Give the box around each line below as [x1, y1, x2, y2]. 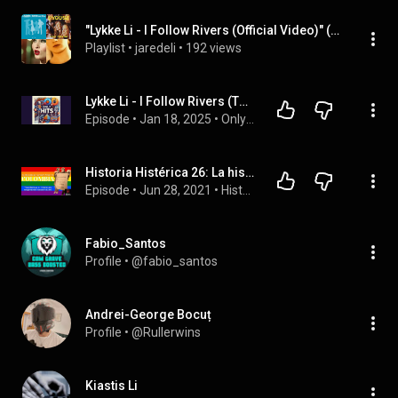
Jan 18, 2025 [139, 112, 211, 126]
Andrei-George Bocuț [85, 307, 211, 322]
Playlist [85, 41, 125, 55]
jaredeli [135, 41, 176, 55]
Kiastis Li [85, 378, 138, 393]
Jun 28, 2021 [139, 183, 211, 197]
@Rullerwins [131, 325, 201, 339]
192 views [186, 41, 242, 55]
